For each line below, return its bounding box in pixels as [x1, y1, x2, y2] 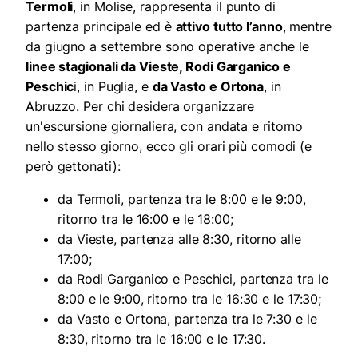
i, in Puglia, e [74, 78, 153, 95]
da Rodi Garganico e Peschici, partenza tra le [58, 271, 328, 288]
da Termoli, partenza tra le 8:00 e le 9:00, [58, 191, 306, 208]
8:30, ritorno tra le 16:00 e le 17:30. [58, 331, 266, 348]
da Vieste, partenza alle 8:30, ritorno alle [58, 231, 301, 248]
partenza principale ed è [26, 18, 176, 35]
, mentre [282, 18, 332, 35]
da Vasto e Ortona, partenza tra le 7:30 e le [58, 311, 317, 328]
